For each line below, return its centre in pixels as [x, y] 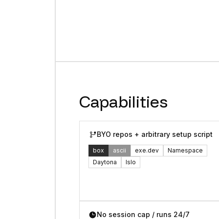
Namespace [185, 151]
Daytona [105, 162]
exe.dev [147, 151]
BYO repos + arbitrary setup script [155, 134]
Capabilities [123, 101]
